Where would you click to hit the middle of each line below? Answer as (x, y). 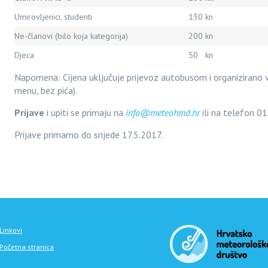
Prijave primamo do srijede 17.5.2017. (89, 135)
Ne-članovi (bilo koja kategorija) (71, 36)
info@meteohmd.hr (163, 112)
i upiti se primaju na (85, 112)
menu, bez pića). (46, 90)
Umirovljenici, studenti (53, 17)
